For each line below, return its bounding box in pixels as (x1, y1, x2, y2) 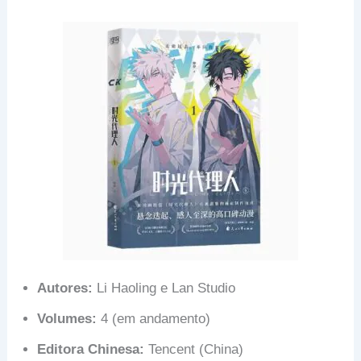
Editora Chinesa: (37, 342, 145, 358)
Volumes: (37, 311, 98, 327)
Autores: (37, 280, 93, 297)
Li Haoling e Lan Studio (93, 280, 236, 297)
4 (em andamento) (97, 311, 211, 327)
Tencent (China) (144, 342, 244, 358)
